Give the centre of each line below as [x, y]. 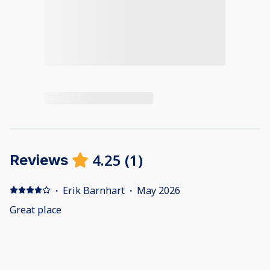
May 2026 [158, 190]
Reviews [39, 160]
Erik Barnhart [93, 190]
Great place [36, 209]
